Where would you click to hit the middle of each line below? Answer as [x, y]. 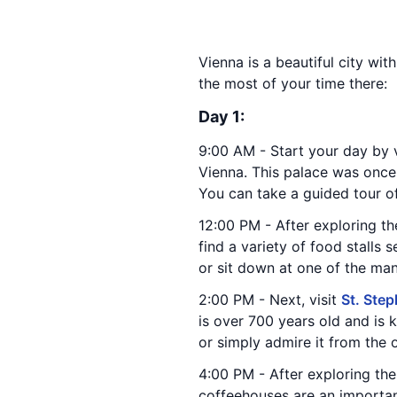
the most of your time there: [293, 83]
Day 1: [222, 117]
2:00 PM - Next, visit [270, 300]
